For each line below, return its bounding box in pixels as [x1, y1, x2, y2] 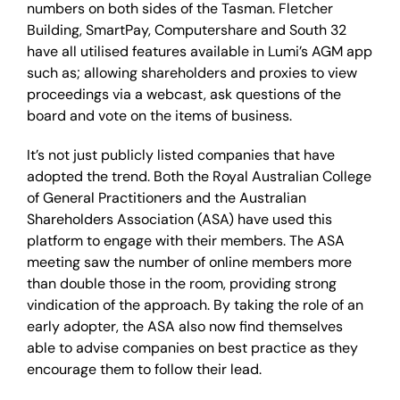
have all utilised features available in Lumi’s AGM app [27, 42, 372, 61]
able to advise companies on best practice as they [27, 338, 358, 357]
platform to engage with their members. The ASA [27, 231, 345, 250]
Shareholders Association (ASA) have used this [27, 210, 332, 229]
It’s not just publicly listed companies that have [27, 146, 335, 164]
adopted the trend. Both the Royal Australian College [27, 167, 371, 186]
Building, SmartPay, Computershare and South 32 [27, 21, 346, 39]
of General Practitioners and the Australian [27, 188, 306, 207]
